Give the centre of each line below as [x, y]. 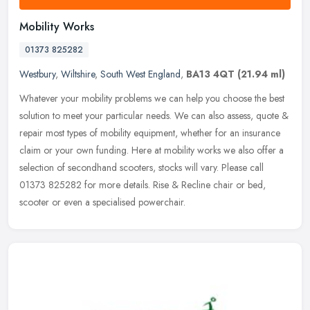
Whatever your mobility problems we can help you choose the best [152, 98]
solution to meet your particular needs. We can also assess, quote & [154, 115]
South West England [140, 74]
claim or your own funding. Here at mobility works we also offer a [152, 150]
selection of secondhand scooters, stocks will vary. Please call [142, 167]
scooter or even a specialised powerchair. [102, 202]
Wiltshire [78, 74]
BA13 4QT [210, 74]
